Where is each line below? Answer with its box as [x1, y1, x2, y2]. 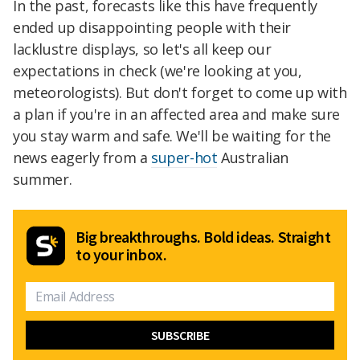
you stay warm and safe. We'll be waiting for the [13, 125, 331, 145]
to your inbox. [76, 243, 167, 264]
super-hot [151, 147, 218, 167]
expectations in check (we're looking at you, [13, 60, 302, 80]
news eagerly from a [13, 147, 152, 167]
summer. [13, 169, 76, 189]
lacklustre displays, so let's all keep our [13, 39, 272, 59]
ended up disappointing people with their [13, 17, 292, 37]
